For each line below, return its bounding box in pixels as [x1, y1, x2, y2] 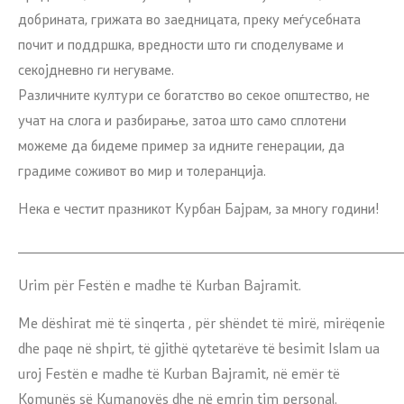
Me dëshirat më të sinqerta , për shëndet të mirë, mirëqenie [18, 317, 385, 333]
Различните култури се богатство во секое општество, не [18, 88, 370, 104]
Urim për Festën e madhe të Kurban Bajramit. [18, 279, 301, 294]
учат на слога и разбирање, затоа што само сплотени [18, 114, 346, 129]
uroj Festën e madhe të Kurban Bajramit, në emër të [18, 368, 340, 383]
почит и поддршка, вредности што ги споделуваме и [18, 38, 344, 53]
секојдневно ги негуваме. [18, 63, 174, 78]
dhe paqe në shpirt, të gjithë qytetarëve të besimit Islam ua [18, 343, 380, 358]
